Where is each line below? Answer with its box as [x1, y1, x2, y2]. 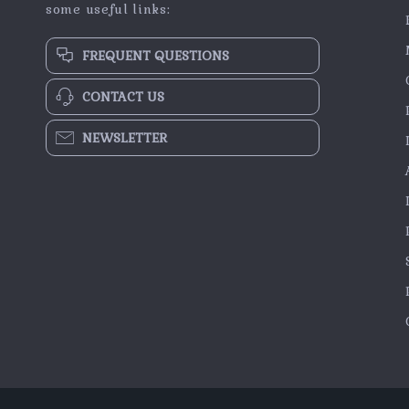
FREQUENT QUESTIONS [82, 47, 229, 64]
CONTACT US [82, 89, 164, 105]
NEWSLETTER [82, 130, 167, 146]
